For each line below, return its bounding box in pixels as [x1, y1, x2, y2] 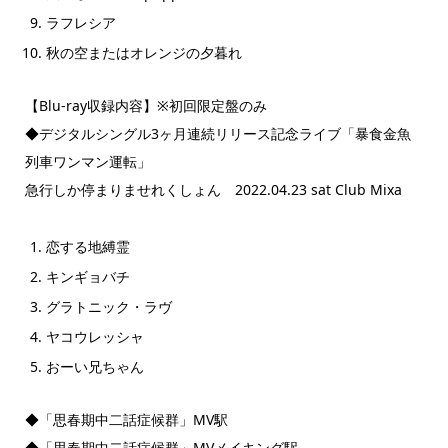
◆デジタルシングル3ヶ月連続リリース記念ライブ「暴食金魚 [24, 123, 411, 143]
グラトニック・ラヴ [45, 296, 172, 316]
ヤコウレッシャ [45, 326, 144, 346]
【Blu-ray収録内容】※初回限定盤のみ [24, 95, 267, 115]
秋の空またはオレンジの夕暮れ [45, 42, 242, 62]
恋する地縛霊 [45, 236, 130, 256]
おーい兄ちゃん [45, 356, 144, 376]
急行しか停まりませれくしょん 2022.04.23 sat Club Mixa [24, 179, 402, 199]
